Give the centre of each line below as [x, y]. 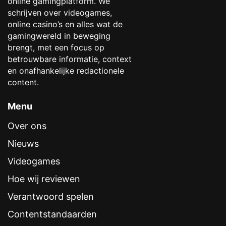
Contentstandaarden [52, 214]
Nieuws [23, 144]
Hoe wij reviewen [44, 179]
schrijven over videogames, [60, 13]
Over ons [27, 126]
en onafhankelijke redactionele [66, 71]
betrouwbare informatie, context [70, 59]
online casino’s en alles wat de [65, 24]
